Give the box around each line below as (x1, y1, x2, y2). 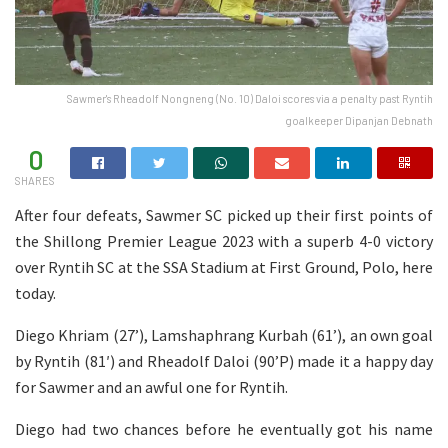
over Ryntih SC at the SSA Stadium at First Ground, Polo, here (15, 256, 433, 277)
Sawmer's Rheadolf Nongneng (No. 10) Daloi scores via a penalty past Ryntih (67, 91, 433, 105)
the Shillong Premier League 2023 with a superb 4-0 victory (15, 230, 433, 251)
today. (15, 282, 56, 303)
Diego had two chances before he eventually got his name (15, 418, 433, 439)
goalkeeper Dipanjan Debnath (285, 113, 433, 127)
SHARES (15, 173, 55, 187)
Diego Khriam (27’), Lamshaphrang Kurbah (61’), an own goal (15, 324, 433, 345)
